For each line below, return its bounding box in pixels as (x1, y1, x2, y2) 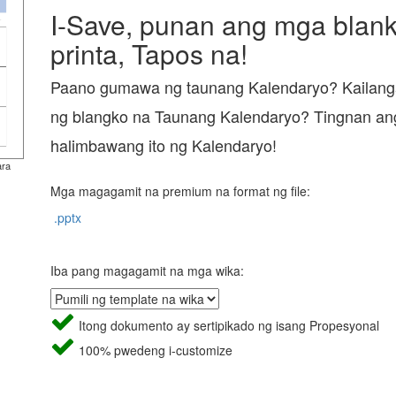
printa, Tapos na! (49, 34, 247, 72)
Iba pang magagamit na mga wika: (49, 262, 244, 279)
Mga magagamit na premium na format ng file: (49, 182, 310, 200)
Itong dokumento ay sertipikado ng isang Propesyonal (74, 316, 379, 334)
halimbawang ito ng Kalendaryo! (49, 133, 277, 156)
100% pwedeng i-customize (74, 341, 232, 359)
